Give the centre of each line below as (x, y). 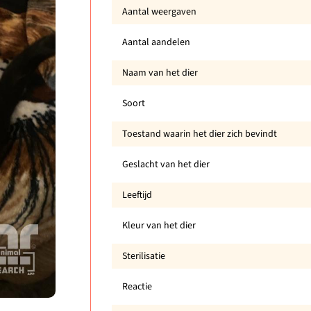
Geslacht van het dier (166, 164)
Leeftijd (137, 195)
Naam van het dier (160, 73)
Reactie (137, 286)
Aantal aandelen (156, 42)
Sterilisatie (143, 256)
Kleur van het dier (159, 225)
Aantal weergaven (159, 11)
